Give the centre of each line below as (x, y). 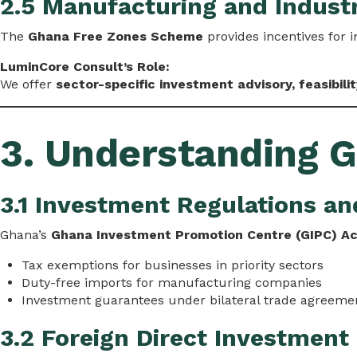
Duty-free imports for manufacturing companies (172, 282)
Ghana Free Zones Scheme (116, 36)
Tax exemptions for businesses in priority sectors (173, 265)
